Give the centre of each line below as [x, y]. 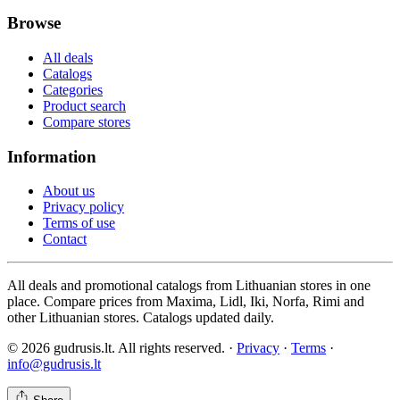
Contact [65, 239]
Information [52, 156]
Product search [84, 105]
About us [69, 191]
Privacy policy [83, 207]
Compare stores [87, 121]
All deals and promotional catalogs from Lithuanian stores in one [189, 286]
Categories [73, 89]
